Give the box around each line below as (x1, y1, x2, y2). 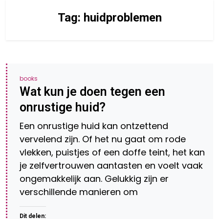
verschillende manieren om (20, 186, 138, 198)
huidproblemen (83, 11, 162, 24)
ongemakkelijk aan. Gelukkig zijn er (20, 173, 169, 185)
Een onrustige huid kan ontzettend (20, 120, 168, 132)
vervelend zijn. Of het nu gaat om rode (20, 133, 186, 145)
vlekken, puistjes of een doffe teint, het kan (20, 146, 205, 158)
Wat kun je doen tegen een (20, 85, 165, 99)
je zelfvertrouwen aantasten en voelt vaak (20, 159, 203, 172)
